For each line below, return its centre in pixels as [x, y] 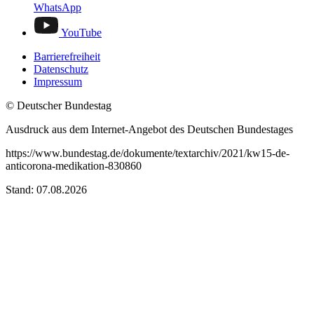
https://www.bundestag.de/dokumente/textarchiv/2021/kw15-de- [148, 153]
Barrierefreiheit [67, 56]
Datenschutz [61, 69]
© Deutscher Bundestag [59, 105]
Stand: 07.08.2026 [46, 189]
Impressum [58, 81]
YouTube [81, 32]
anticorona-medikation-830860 [74, 165]
